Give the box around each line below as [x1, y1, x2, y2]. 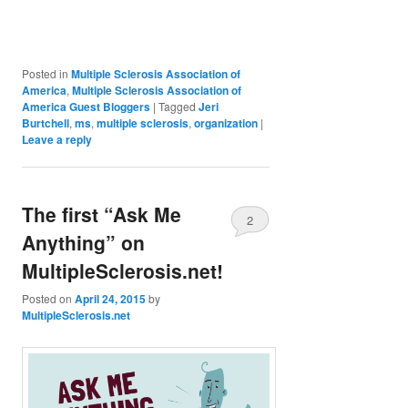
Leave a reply [22, 130, 93, 148]
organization [194, 114, 259, 131]
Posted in [22, 65, 69, 81]
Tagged [158, 97, 197, 114]
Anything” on [22, 228, 146, 256]
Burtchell [22, 114, 70, 131]
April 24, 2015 [75, 291, 147, 308]
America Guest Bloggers [22, 97, 151, 115]
